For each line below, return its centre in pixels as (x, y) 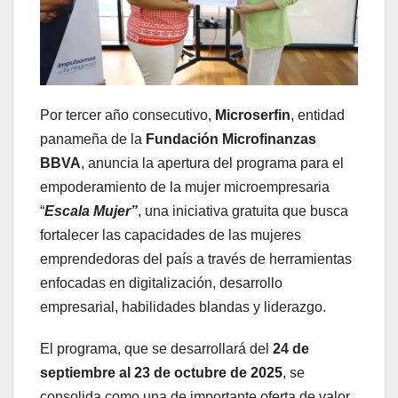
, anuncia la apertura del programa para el (212, 163)
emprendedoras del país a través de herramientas (196, 259)
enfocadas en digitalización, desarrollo (161, 283)
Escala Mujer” (91, 211)
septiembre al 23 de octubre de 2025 (161, 373)
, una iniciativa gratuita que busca (243, 211)
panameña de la (93, 139)
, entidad (318, 115)
